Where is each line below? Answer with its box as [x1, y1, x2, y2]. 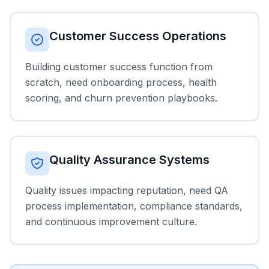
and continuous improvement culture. [25, 216, 197, 228]
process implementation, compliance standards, [25, 200, 243, 212]
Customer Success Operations [49, 29, 226, 43]
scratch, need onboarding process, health [25, 76, 217, 88]
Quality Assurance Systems [49, 153, 210, 167]
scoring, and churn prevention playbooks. [25, 92, 217, 104]
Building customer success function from [25, 61, 213, 73]
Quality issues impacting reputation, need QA [25, 184, 228, 196]
